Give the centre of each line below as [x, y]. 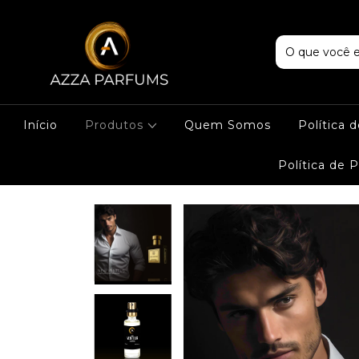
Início [40, 125]
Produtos [116, 125]
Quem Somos [228, 125]
